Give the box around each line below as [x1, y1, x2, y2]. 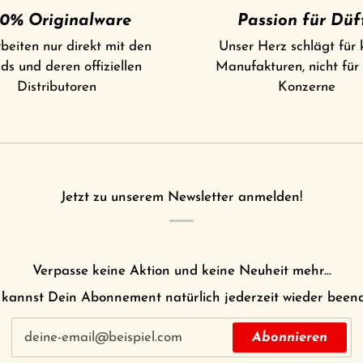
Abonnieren [252, 330, 327, 344]
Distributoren [16, 80, 96, 95]
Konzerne [278, 80, 335, 95]
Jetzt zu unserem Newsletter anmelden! [61, 190, 302, 205]
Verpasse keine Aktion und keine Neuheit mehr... [32, 264, 331, 279]
